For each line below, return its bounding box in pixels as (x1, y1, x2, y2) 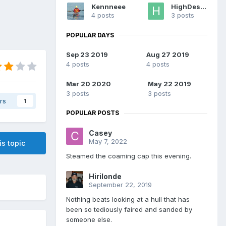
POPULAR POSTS (66, 109, 119, 117)
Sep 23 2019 (66, 50, 108, 59)
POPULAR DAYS (66, 31, 114, 39)
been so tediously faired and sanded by (66, 205, 192, 214)
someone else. (66, 215, 112, 224)
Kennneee (91, 2, 126, 11)
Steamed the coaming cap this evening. (66, 152, 193, 160)
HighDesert (200, 2, 206, 11)
